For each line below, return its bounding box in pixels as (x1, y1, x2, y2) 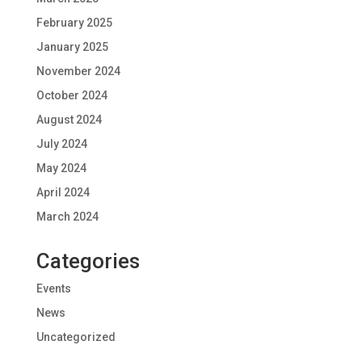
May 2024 (36, 162, 86, 175)
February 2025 (36, 16, 112, 30)
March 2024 (36, 210, 99, 224)
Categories (36, 249, 140, 274)
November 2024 (36, 65, 120, 78)
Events (36, 282, 71, 296)
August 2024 (36, 113, 102, 127)
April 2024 (36, 186, 90, 200)
